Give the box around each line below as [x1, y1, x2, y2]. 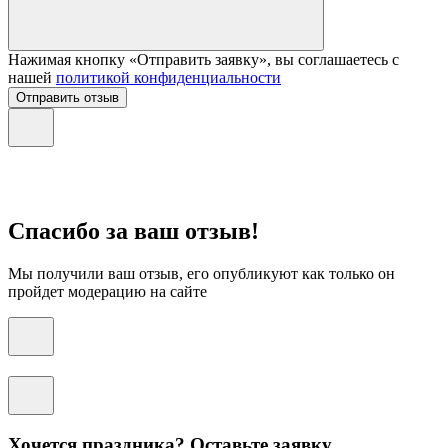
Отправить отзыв [16, 89, 119, 105]
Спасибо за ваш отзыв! [8, 218, 259, 245]
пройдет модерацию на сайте [8, 283, 207, 301]
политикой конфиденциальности [56, 68, 281, 86]
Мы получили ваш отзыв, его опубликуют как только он [8, 265, 395, 283]
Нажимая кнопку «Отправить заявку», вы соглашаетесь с [8, 50, 399, 68]
